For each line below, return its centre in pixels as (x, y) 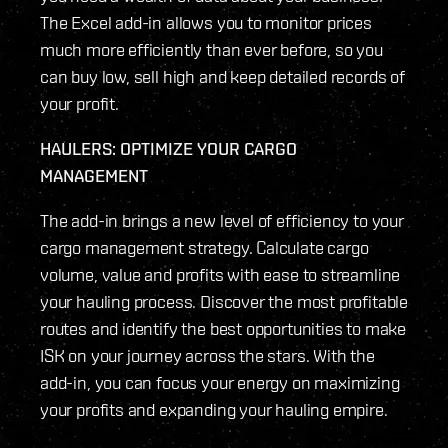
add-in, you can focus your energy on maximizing (220, 383)
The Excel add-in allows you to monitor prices (206, 23)
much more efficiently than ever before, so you (211, 50)
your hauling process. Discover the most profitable (224, 302)
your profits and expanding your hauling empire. (214, 410)
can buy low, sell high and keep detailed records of (222, 77)
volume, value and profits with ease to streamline (220, 275)
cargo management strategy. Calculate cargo (204, 248)
